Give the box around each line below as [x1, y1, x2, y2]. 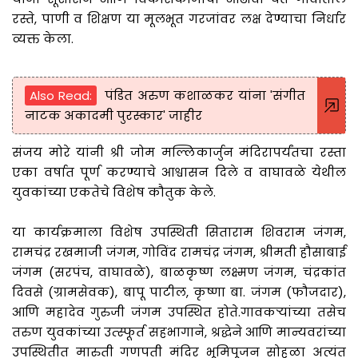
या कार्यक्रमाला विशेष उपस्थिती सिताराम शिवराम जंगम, [12, 223, 346, 241]
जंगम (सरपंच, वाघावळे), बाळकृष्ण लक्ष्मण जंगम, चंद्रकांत [12, 263, 346, 280]
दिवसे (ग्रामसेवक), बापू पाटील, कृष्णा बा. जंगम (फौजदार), [12, 283, 346, 300]
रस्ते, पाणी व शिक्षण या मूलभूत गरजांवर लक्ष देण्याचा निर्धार [12, 10, 346, 27]
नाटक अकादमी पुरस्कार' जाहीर [25, 106, 202, 124]
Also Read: [30, 86, 93, 104]
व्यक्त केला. [12, 30, 74, 47]
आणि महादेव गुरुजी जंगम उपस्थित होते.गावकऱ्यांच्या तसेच [12, 303, 346, 320]
